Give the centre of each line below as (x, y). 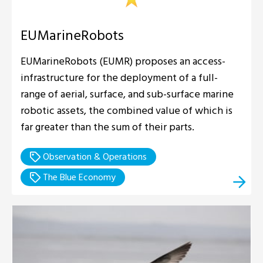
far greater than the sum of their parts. (107, 127)
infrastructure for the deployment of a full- (119, 77)
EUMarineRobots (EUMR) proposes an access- (123, 61)
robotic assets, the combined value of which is (127, 110)
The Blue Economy (78, 177)
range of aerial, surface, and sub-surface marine (127, 94)
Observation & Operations (94, 156)
